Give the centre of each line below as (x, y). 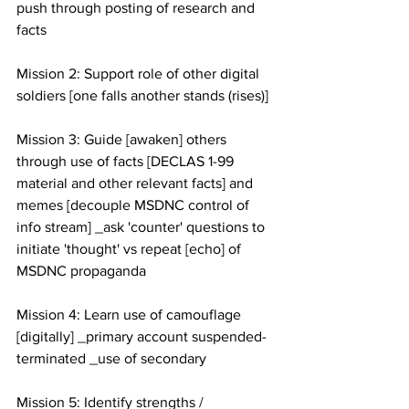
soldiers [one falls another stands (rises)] (142, 96)
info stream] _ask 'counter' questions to (142, 227)
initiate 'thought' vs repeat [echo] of (131, 249)
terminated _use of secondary (111, 359)
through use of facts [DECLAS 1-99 (127, 162)
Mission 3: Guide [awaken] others (123, 140)
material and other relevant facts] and (136, 184)
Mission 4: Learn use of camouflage (131, 315)
